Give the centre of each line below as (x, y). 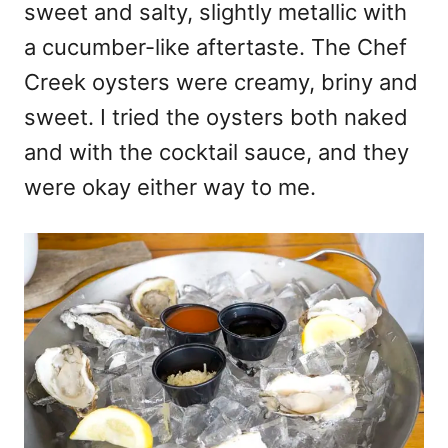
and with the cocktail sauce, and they (216, 151)
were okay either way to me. (170, 186)
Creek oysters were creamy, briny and (221, 81)
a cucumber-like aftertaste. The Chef (215, 46)
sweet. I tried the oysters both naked (216, 116)
